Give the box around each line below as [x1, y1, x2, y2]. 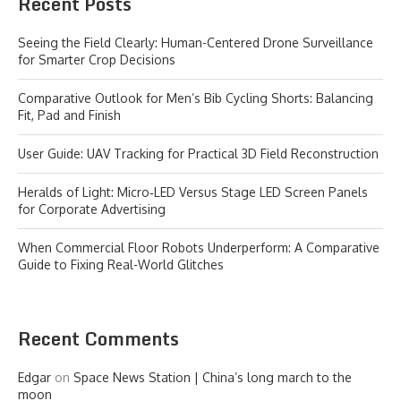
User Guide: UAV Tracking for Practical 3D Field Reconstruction [18, 146, 379, 162]
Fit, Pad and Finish [18, 107, 121, 124]
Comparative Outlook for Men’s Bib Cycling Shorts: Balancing [18, 90, 373, 107]
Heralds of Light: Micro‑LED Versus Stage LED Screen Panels [18, 184, 368, 200]
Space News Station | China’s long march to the [73, 370, 352, 386]
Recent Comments [18, 324, 179, 354]
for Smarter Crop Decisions [18, 52, 175, 68]
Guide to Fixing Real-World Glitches [18, 257, 224, 273]
